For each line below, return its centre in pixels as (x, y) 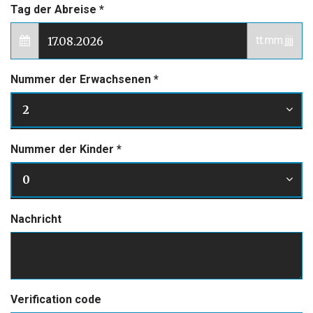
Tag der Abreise (55, 10)
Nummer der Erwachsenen (82, 80)
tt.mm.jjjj (275, 41)
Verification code (56, 300)
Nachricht (36, 219)
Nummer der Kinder (64, 150)
